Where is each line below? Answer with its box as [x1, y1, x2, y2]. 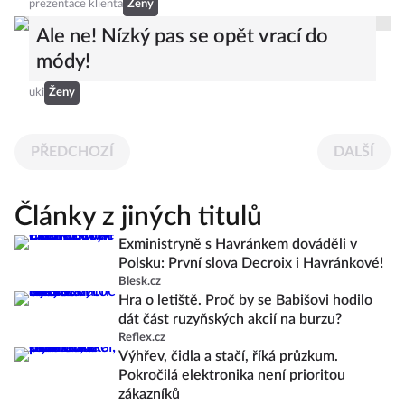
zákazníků [118, 387, 180, 401]
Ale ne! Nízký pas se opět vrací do [36, 26, 328, 46]
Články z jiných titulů [14, 203, 262, 231]
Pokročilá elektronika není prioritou [118, 368, 345, 382]
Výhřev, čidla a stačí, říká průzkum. [118, 349, 338, 363]
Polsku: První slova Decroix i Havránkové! [118, 256, 383, 270]
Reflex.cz [118, 332, 165, 344]
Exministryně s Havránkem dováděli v [118, 237, 357, 251]
